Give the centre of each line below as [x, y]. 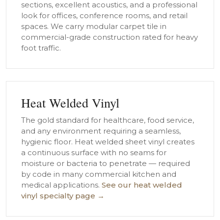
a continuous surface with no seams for [94, 152]
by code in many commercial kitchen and [99, 174]
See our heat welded [142, 185]
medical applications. [61, 185]
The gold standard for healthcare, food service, [108, 120]
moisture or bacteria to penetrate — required [106, 163]
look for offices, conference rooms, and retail [104, 15]
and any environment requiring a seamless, [101, 131]
